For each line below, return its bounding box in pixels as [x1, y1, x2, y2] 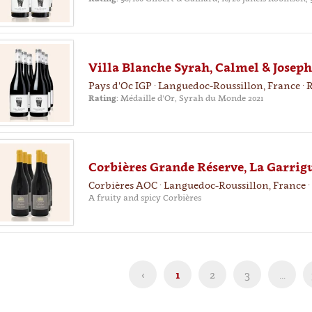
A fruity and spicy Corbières [88, 192, 201, 203]
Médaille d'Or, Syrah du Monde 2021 [118, 93, 263, 103]
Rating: [88, 93, 118, 103]
